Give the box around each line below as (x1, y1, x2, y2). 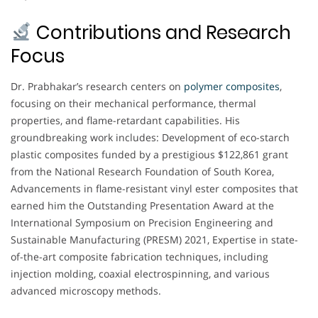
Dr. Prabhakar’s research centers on (11, 79, 184, 93)
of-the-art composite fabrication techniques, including (11, 249, 268, 263)
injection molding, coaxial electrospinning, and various (11, 266, 270, 280)
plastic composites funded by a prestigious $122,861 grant (11, 147, 288, 161)
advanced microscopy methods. (11, 283, 161, 297)
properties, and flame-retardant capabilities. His (11, 113, 240, 127)
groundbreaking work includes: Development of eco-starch (11, 130, 290, 144)
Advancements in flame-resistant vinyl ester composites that (11, 181, 298, 195)
